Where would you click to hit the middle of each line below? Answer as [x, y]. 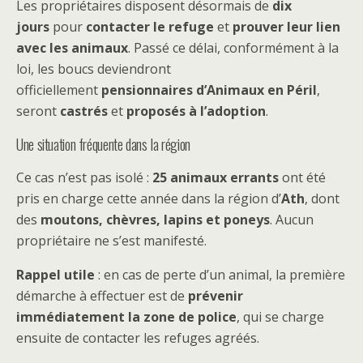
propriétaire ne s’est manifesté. [111, 241]
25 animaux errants [216, 177]
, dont [322, 199]
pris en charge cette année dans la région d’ [149, 199]
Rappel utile [56, 275]
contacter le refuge [150, 27]
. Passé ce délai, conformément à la [233, 48]
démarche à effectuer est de [102, 296]
